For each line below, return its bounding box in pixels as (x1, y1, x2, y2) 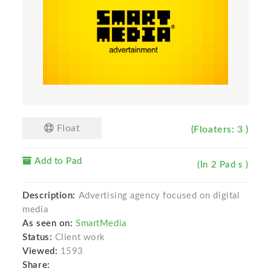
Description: (22, 191, 76, 201)
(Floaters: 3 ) (191, 125, 249, 135)
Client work (54, 233, 105, 243)
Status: (22, 233, 55, 243)
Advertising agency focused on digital (76, 191, 240, 201)
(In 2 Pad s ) (197, 160, 249, 170)
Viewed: (22, 247, 58, 256)
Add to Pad (31, 157, 83, 166)
